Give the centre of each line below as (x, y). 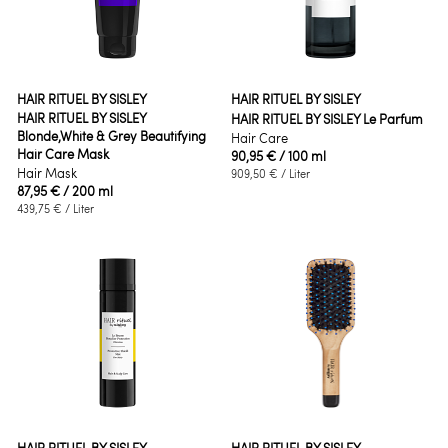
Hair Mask (47, 173)
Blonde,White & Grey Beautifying (112, 136)
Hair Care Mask (63, 154)
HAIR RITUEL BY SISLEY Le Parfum (326, 119)
